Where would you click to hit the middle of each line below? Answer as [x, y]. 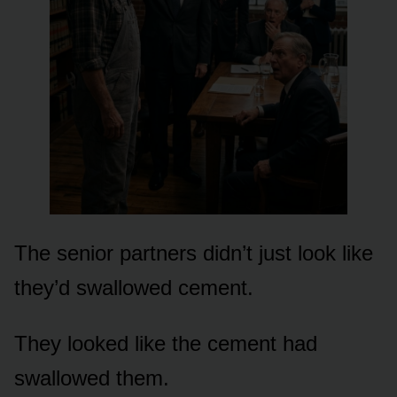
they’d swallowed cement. [134, 287]
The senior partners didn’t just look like [194, 253]
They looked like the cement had [166, 343]
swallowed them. [92, 378]
